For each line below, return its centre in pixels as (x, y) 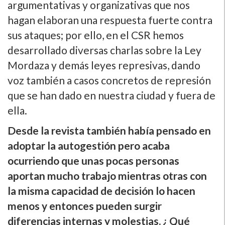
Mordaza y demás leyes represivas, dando (104, 65)
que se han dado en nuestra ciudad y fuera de (111, 95)
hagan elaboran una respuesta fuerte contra (110, 20)
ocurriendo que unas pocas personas (93, 160)
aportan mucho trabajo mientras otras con (107, 175)
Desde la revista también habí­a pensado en (109, 130)
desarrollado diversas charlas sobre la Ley (104, 50)
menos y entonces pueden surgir (85, 205)
